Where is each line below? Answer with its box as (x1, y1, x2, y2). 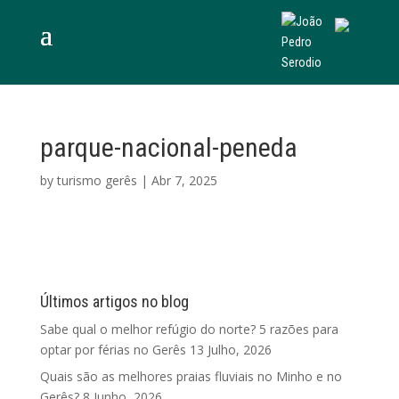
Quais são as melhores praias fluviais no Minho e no (39, 368, 342, 385)
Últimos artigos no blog (39, 292, 189, 311)
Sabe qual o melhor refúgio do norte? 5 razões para (39, 321, 338, 338)
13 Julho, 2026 (189, 341, 272, 358)
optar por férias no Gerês (39, 341, 186, 358)
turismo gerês (56, 172, 137, 189)
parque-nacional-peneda (39, 132, 297, 163)
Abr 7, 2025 (151, 172, 217, 189)
